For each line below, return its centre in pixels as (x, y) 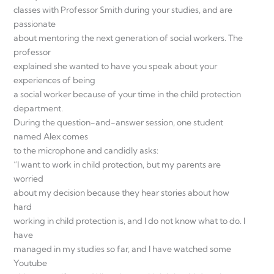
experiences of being (54, 80)
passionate (35, 24)
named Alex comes (51, 136)
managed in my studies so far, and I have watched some (122, 249)
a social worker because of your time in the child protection (127, 94)
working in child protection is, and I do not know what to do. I (129, 220)
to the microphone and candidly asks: (86, 150)
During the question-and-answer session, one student (118, 122)
